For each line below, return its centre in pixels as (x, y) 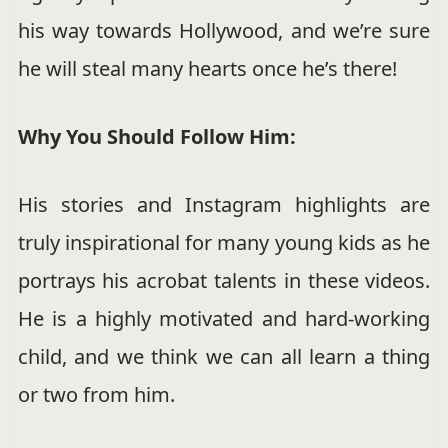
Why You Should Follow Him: (156, 137)
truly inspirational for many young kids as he (224, 243)
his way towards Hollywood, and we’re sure (224, 31)
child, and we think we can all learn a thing (224, 357)
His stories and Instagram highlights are (224, 205)
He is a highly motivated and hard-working (224, 319)
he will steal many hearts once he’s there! (207, 69)
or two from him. (96, 395)
